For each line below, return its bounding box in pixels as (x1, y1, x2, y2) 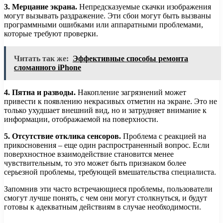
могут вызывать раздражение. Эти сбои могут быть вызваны (4, 11, 211, 20)
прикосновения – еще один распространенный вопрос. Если (4, 140, 210, 149)
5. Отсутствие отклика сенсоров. (4, 131, 121, 140)
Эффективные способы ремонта (73, 54, 188, 63)
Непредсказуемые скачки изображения (77, 2, 211, 11)
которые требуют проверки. (4, 29, 98, 38)
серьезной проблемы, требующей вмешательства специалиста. (4, 167, 216, 176)
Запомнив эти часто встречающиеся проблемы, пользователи (4, 184, 213, 193)
